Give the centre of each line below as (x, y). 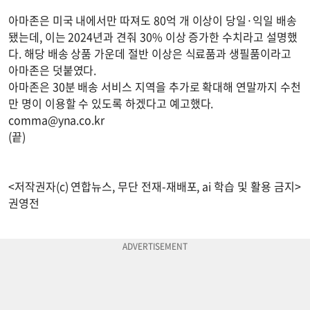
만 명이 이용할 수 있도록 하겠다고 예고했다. (111, 103)
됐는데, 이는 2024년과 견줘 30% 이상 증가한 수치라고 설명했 (153, 36)
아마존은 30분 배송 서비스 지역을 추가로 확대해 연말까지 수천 (155, 86)
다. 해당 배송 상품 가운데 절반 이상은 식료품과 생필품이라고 (150, 53)
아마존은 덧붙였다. (53, 70)
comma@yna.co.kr (57, 119)
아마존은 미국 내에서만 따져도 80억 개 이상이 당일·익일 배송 (153, 20)
